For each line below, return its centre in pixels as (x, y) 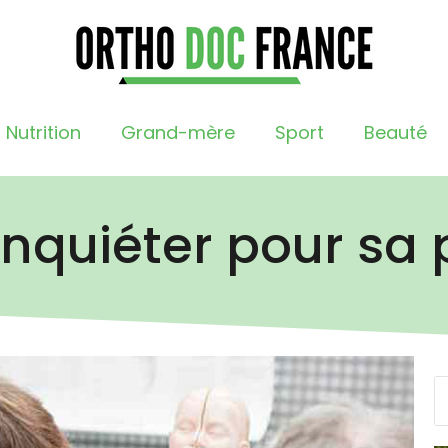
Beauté (395, 132)
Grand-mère (177, 132)
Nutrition (43, 132)
